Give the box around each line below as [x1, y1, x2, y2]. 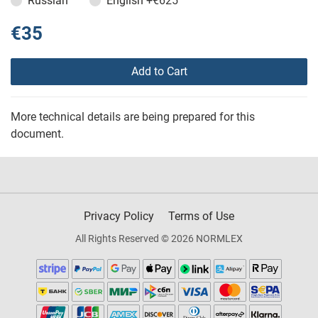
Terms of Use [168, 209, 234, 224]
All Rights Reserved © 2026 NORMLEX [75, 233, 243, 245]
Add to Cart [131, 65, 187, 79]
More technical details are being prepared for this [11, 110, 255, 124]
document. [11, 127, 64, 141]
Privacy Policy [84, 209, 154, 224]
